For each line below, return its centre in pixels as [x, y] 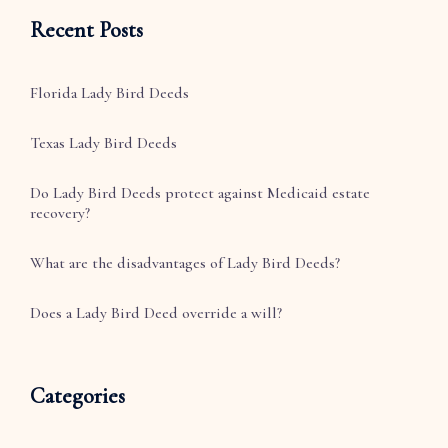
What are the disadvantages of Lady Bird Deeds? [185, 263]
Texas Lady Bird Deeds [103, 143]
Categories [77, 396]
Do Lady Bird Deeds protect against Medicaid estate [200, 193]
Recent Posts [86, 30]
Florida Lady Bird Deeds [109, 93]
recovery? [60, 213]
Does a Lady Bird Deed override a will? [156, 313]
